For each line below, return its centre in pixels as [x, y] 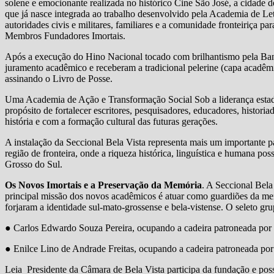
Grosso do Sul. [34, 164]
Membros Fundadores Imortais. [65, 35]
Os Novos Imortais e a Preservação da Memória [103, 185]
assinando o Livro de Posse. [59, 78]
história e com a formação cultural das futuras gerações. [111, 121]
